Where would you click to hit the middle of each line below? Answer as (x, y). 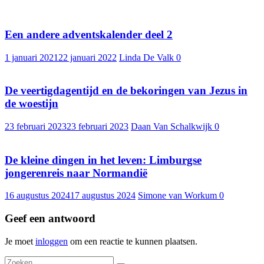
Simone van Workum (179, 196)
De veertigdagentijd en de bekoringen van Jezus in (126, 91)
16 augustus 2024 (37, 196)
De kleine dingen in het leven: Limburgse (103, 160)
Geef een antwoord (50, 219)
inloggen (52, 241)
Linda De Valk (148, 57)
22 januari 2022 (88, 57)
